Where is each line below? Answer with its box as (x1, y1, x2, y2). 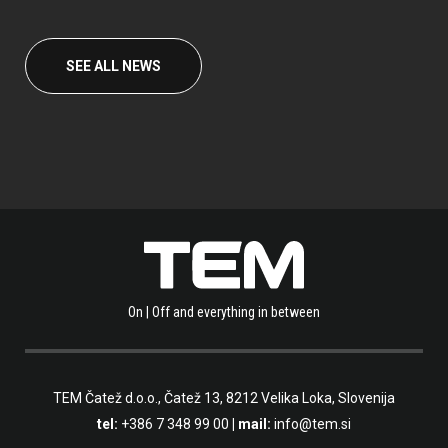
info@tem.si (274, 415, 351, 432)
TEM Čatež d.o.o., (53, 389, 164, 406)
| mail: (229, 415, 274, 432)
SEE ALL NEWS (66, 58, 161, 75)
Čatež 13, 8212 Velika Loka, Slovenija (164, 389, 395, 406)
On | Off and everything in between (128, 303, 320, 320)
